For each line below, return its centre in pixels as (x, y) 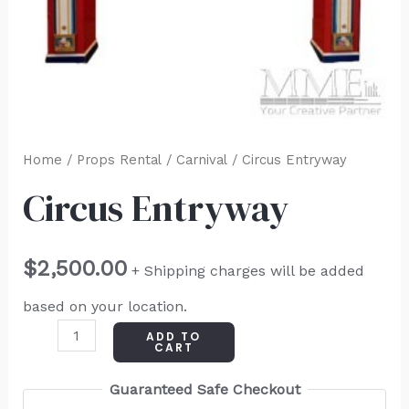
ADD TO (174, 336)
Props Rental (119, 160)
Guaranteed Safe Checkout (204, 389)
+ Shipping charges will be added (247, 271)
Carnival (201, 160)
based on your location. (105, 306)
